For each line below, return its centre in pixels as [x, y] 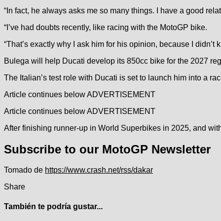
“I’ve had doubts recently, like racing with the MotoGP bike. [106, 27]
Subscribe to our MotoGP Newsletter [107, 149]
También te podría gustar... [53, 206]
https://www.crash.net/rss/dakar [99, 170]
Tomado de [24, 170]
